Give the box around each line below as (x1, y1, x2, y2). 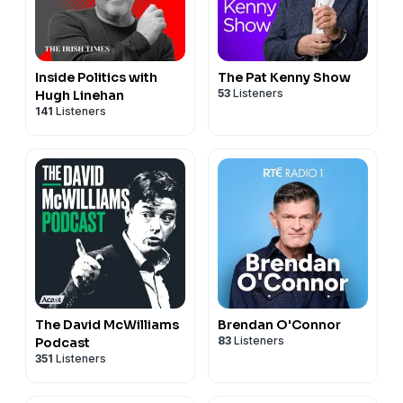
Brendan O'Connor (218, 316, 341, 333)
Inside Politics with (35, 68, 157, 85)
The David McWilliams (35, 316, 179, 333)
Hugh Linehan (35, 86, 124, 103)
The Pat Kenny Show (218, 68, 351, 85)
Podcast (35, 334, 90, 351)
